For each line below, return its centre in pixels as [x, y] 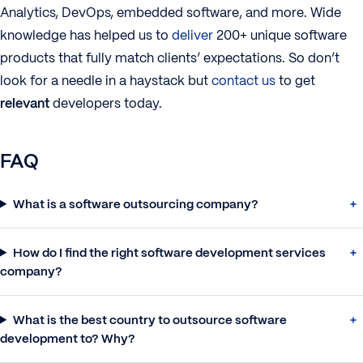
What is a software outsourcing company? [135, 203]
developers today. [106, 103]
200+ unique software [280, 35]
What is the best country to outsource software [149, 319]
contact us [243, 80]
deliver [192, 35]
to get [295, 80]
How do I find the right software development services [169, 252]
